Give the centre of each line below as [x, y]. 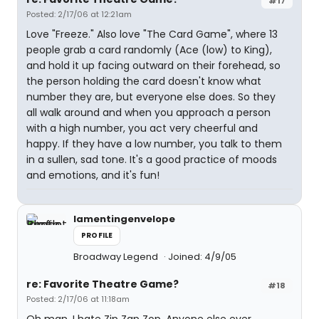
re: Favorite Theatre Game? [103, 284]
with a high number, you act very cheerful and [142, 128]
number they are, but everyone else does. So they [151, 97]
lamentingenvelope [124, 219]
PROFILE [97, 235]
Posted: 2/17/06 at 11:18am [78, 299]
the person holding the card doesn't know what [144, 81]
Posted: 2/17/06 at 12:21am [79, 14]
